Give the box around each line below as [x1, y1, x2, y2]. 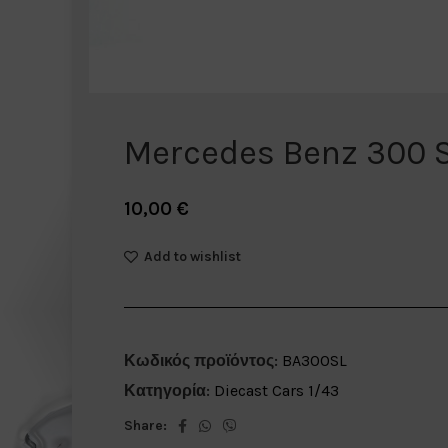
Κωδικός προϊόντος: [123, 351, 282, 370]
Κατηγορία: [123, 381, 210, 400]
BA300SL [281, 351, 347, 370]
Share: [123, 417, 167, 434]
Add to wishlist [143, 247, 241, 265]
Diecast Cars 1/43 [213, 381, 339, 400]
